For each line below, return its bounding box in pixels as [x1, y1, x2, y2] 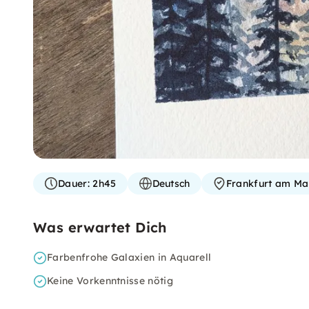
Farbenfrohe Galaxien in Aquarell [47, 251, 212, 263]
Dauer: [58, 177, 90, 190]
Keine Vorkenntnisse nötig [47, 275, 173, 287]
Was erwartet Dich [33, 219, 167, 236]
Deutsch [152, 177, 190, 190]
